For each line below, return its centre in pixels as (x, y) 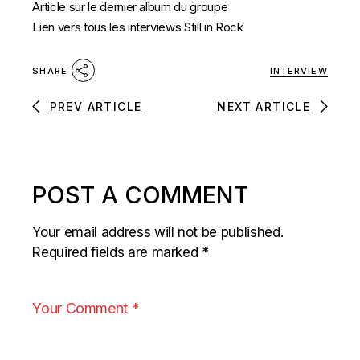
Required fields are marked (117, 252)
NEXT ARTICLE (264, 106)
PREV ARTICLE (96, 106)
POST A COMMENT (141, 194)
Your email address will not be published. (158, 232)
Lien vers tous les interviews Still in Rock (138, 27)
